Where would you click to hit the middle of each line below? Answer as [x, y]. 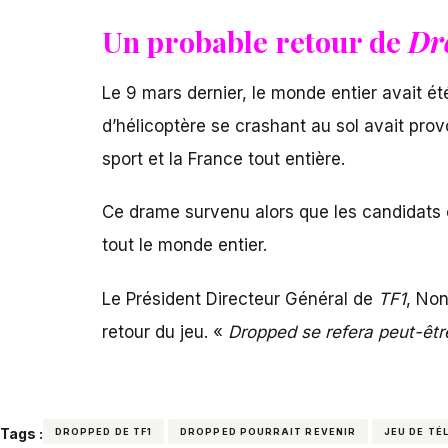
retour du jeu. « [165, 331]
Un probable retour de [255, 40]
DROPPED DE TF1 [104, 431]
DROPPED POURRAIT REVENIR [268, 431]
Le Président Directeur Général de [237, 298]
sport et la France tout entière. [223, 158]
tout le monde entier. [184, 245]
